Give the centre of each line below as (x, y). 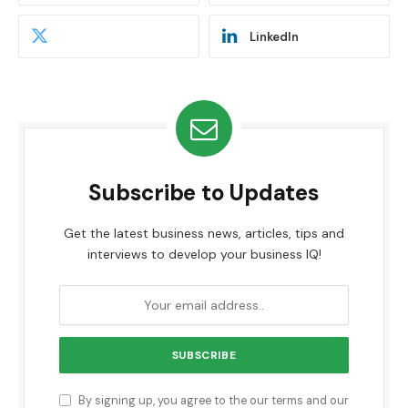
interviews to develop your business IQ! (204, 255)
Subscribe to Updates (204, 193)
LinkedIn (274, 36)
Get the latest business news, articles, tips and (204, 234)
